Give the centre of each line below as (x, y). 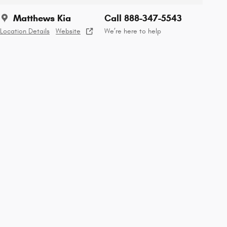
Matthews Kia (42, 18)
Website (68, 31)
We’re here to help (133, 31)
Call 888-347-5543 (143, 18)
